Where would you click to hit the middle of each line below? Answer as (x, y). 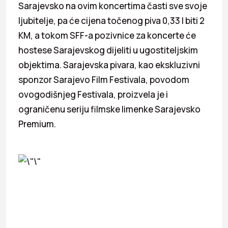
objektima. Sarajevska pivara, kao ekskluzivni (109, 65)
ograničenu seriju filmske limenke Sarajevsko (109, 109)
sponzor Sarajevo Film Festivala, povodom (104, 79)
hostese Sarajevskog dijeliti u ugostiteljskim (108, 50)
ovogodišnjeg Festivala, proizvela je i (93, 94)
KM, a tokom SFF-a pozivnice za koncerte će (107, 35)
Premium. (37, 124)
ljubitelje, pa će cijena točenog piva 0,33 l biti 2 (111, 20)
